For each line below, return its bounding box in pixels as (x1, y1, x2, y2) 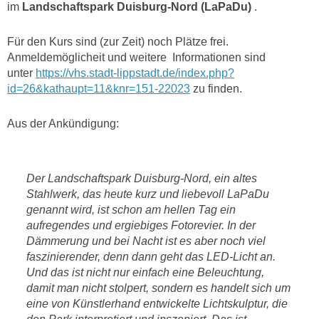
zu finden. (190, 82, 242, 95)
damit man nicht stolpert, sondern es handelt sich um (26, 282, 291, 295)
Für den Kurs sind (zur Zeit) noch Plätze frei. (7, 35, 229, 48)
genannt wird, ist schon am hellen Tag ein (26, 204, 236, 216)
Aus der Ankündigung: (7, 117, 119, 130)
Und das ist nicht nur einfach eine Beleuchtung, (26, 266, 265, 279)
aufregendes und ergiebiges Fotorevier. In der (26, 219, 256, 232)
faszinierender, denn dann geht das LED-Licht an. (26, 251, 276, 263)
